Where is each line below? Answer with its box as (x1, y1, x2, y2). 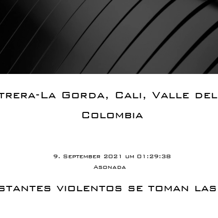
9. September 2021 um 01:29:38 (53, 153, 171, 160)
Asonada (93, 163, 126, 170)
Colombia (81, 108, 143, 121)
